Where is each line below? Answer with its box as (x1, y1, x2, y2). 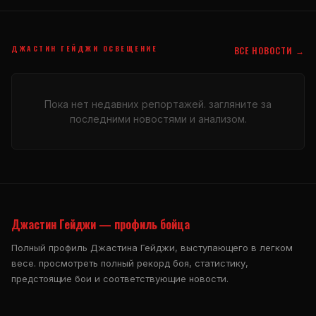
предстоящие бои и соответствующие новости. (11, 272, 229, 284)
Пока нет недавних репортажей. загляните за (44, 97, 272, 110)
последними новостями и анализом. (69, 112, 247, 125)
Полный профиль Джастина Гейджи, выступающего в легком (11, 241, 293, 253)
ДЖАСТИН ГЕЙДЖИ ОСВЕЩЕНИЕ (11, 42, 157, 54)
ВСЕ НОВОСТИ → (233, 44, 305, 56)
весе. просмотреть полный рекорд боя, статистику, (11, 257, 248, 269)
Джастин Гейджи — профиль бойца (11, 215, 190, 233)
